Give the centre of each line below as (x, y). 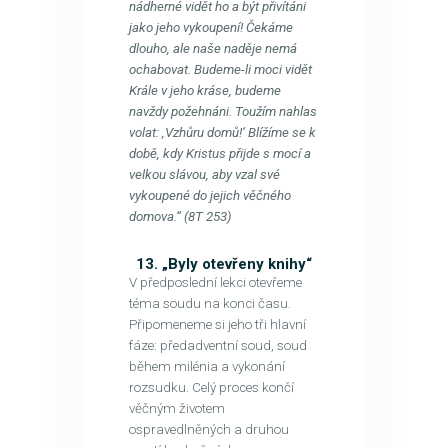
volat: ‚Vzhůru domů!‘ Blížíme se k (222, 132)
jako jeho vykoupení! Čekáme (210, 27)
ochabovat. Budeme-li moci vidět (220, 69)
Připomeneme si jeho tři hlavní (217, 324)
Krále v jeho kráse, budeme (204, 90)
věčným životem (176, 408)
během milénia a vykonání (206, 366)
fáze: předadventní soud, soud (217, 345)
